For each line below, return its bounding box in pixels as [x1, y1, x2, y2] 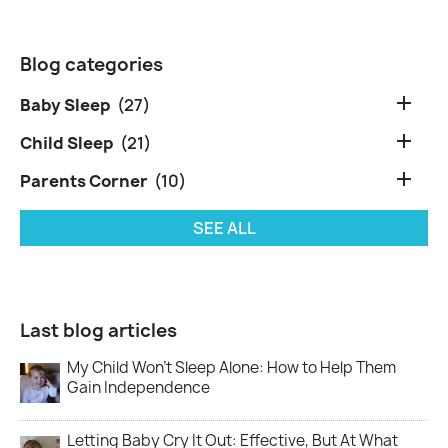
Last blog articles [20, 317, 177, 343]
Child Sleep [20, 131, 114, 154]
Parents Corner [20, 169, 148, 192]
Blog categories [20, 51, 163, 77]
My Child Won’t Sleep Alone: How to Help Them [67, 356, 396, 378]
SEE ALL [192, 216, 256, 239]
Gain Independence [67, 376, 210, 398]
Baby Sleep [20, 93, 111, 116]
